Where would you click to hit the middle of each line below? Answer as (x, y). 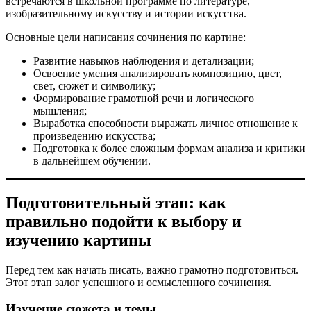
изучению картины (78, 240)
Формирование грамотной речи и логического (144, 98)
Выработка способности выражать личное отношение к (166, 123)
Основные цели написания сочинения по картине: (126, 37)
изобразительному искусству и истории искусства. (126, 13)
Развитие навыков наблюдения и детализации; (144, 60)
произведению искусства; (94, 135)
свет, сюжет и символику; (94, 85)
